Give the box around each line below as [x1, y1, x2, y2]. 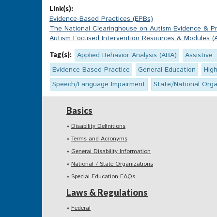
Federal [71, 204, 91, 213]
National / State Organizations [71, 160, 153, 169]
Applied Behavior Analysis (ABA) [77, 50, 177, 61]
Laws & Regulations [66, 187, 148, 198]
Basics [66, 105, 93, 116]
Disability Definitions [71, 122, 125, 131]
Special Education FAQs [71, 172, 135, 181]
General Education [138, 65, 196, 75]
